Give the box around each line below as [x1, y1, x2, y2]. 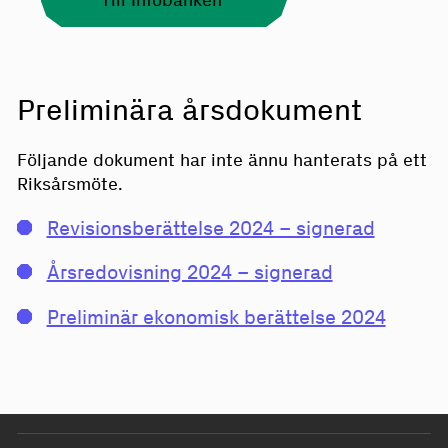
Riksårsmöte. [16, 172, 123, 195]
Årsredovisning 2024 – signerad [46, 260, 333, 285]
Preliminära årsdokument [16, 90, 362, 128]
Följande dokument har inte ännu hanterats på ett [16, 148, 427, 171]
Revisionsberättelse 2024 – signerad [46, 216, 375, 241]
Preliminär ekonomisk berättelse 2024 [46, 304, 386, 329]
